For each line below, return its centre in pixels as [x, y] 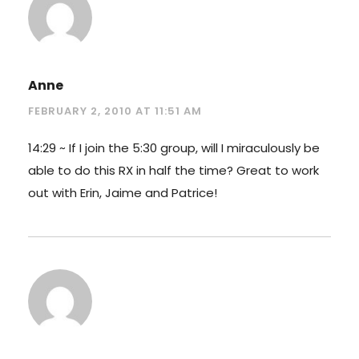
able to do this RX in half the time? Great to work [173, 170]
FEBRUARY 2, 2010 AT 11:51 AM [115, 111]
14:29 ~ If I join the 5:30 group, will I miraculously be [174, 147]
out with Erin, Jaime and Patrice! [123, 192]
